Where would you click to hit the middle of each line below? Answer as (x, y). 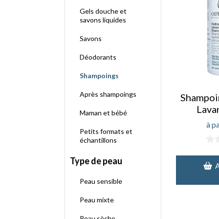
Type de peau (96, 161)
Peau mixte (97, 200)
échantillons (98, 140)
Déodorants (98, 57)
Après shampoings (108, 94)
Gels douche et (103, 11)
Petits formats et (106, 131)
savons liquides (103, 20)
